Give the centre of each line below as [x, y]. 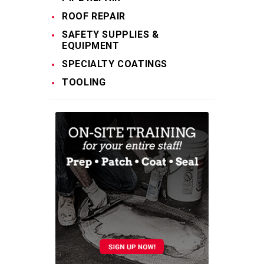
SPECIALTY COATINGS [115, 64]
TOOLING [84, 82]
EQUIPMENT [91, 45]
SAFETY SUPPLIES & [110, 34]
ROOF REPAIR [94, 16]
